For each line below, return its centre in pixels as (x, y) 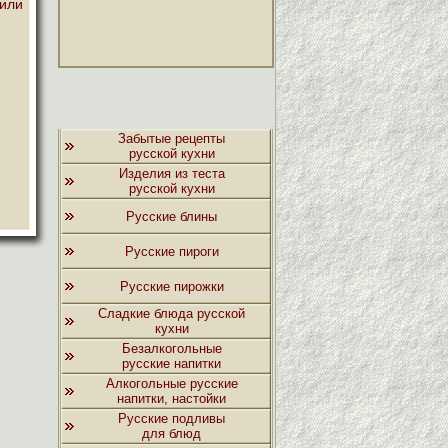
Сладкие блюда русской (171, 313)
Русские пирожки (171, 286)
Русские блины (171, 216)
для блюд (171, 433)
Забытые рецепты (171, 138)
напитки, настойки (171, 398)
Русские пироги (171, 251)
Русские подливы (171, 418)
